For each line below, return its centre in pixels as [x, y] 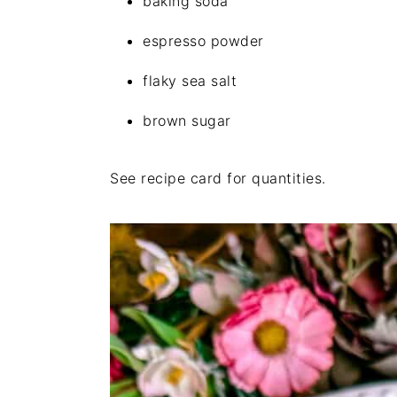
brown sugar [187, 121]
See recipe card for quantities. [218, 178]
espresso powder [203, 41]
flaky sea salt [190, 81]
